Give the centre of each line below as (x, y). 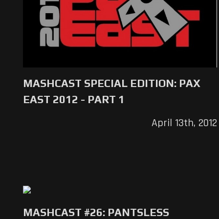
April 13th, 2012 (184, 123)
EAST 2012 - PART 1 (74, 99)
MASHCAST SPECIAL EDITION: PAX (112, 83)
